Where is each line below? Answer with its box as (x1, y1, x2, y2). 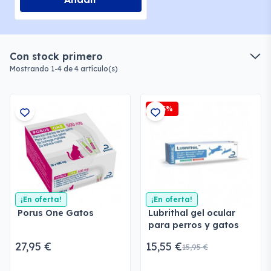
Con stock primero (10, 50, 103, 62)
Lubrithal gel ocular (148, 207, 235, 218)
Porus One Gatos (18, 207, 94, 218)
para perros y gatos (148, 220, 239, 230)
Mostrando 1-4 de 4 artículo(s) (10, 64, 118, 73)
